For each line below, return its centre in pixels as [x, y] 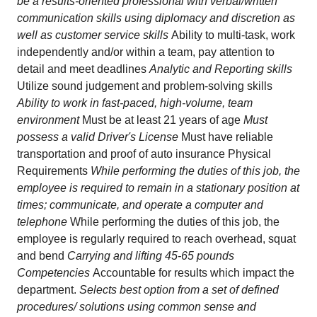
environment [50, 120]
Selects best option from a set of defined [179, 290]
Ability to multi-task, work [233, 35]
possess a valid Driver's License [99, 137]
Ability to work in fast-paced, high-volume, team [135, 103]
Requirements [54, 171]
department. [48, 290]
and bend [42, 256]
